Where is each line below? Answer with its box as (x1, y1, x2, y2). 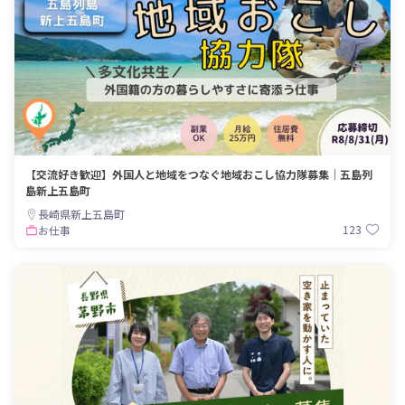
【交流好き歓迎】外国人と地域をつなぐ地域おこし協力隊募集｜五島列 (25, 165, 372, 182)
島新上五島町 (25, 182, 90, 198)
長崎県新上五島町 (38, 205, 125, 221)
